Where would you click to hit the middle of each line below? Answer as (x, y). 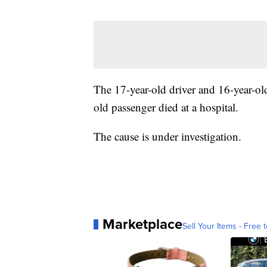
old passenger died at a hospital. (166, 107)
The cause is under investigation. (167, 136)
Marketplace (142, 224)
